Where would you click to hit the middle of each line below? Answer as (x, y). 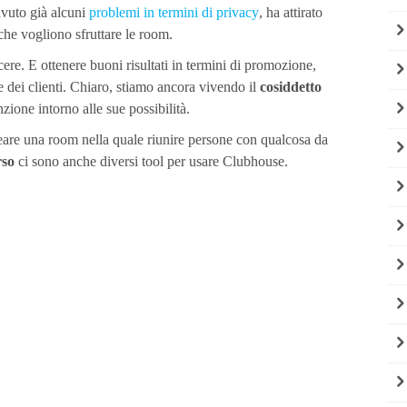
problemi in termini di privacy (174, 13)
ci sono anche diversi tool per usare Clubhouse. (153, 162)
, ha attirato (291, 13)
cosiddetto (291, 87)
